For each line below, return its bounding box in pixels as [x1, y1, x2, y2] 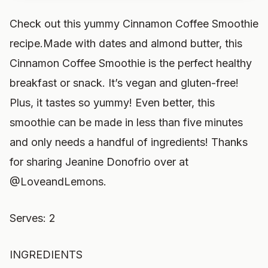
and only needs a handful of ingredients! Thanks [10, 136, 248, 148]
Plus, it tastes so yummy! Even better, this [10, 96, 215, 109]
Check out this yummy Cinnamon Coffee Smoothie [10, 17, 258, 30]
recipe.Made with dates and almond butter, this [10, 37, 242, 50]
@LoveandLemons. [10, 175, 106, 188]
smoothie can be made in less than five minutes [10, 116, 243, 129]
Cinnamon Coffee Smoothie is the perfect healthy [10, 57, 252, 69]
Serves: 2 [10, 212, 56, 224]
